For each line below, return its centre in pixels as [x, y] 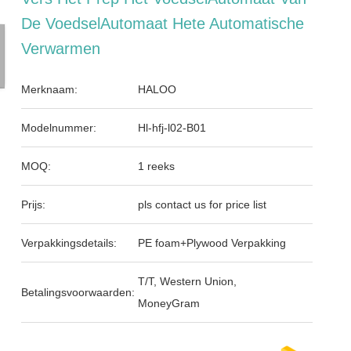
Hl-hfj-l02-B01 [172, 128]
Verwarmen [61, 49]
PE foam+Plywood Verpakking [212, 243]
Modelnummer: [59, 128]
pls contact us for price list [203, 204]
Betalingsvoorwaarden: [78, 292]
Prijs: [34, 204]
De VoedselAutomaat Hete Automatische [163, 24]
